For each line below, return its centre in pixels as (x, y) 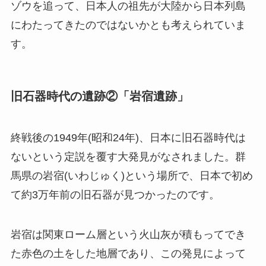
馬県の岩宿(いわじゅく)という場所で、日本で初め (132, 175)
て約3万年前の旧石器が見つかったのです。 (115, 194)
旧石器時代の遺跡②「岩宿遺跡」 (99, 96)
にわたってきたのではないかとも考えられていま (128, 25)
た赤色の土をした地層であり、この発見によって (128, 254)
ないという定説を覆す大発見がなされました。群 (128, 156)
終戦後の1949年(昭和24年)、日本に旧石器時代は (128, 137)
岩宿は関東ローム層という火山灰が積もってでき (128, 235)
